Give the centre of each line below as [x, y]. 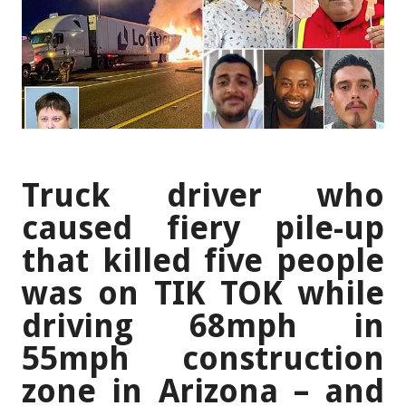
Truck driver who [203, 196]
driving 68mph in [203, 326]
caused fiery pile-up [203, 228]
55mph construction [203, 359]
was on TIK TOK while [203, 294]
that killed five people [203, 261]
